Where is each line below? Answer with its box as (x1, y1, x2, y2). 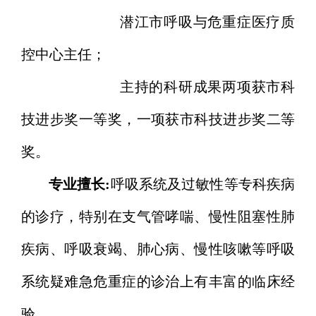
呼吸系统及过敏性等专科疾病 (110, 177, 296, 193)
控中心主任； (21, 47, 106, 63)
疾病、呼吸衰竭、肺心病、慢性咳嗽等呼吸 (21, 242, 295, 257)
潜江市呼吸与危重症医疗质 (49, 15, 295, 30)
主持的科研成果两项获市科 (49, 80, 295, 95)
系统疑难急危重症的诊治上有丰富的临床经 (21, 274, 295, 290)
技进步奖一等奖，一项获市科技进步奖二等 (21, 112, 295, 128)
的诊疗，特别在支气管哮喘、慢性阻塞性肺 (21, 209, 295, 225)
